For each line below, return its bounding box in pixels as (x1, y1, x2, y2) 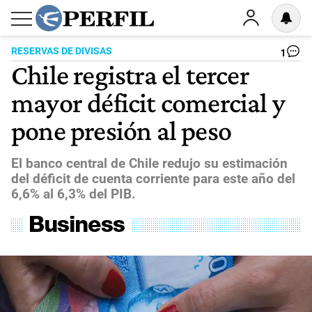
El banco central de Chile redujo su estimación (11, 155, 288, 171)
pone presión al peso (11, 114, 231, 146)
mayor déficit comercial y (11, 86, 286, 118)
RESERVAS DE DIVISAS (11, 45, 112, 57)
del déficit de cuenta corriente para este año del (11, 170, 295, 187)
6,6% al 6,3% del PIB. (11, 185, 136, 202)
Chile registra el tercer (11, 58, 249, 91)
